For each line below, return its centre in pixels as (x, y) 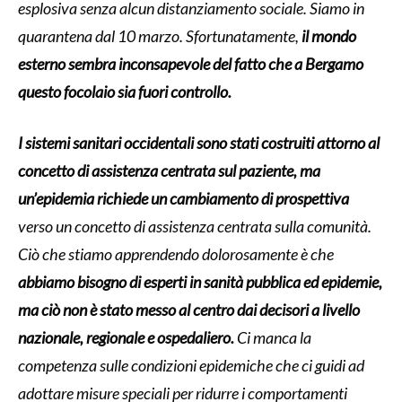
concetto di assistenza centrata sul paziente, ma (169, 170)
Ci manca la (273, 337)
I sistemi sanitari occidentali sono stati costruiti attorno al (199, 142)
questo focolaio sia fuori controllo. (125, 91)
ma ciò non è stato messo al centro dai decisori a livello (189, 309)
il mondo (329, 35)
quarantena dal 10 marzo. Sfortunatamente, (160, 35)
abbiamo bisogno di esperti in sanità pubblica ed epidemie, (200, 281)
